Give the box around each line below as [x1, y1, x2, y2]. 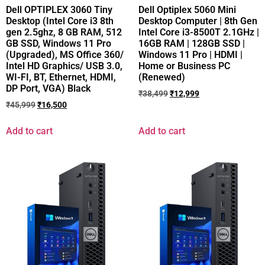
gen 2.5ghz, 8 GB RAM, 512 [6, 27, 122, 38]
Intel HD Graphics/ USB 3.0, [6, 60, 122, 72]
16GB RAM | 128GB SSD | [138, 38, 245, 50]
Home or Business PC [138, 60, 230, 72]
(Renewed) [138, 72, 185, 83]
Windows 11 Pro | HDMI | [138, 49, 243, 61]
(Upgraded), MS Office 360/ [6, 49, 124, 61]
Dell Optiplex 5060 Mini [138, 4, 236, 16]
